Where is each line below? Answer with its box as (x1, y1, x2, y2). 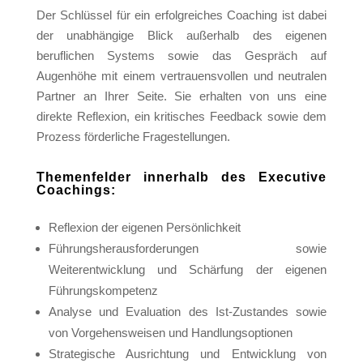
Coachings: (36, 183, 116, 197)
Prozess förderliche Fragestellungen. (36, 130, 230, 143)
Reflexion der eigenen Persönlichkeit (48, 220, 241, 234)
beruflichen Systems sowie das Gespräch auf (36, 49, 327, 62)
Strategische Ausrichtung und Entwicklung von (48, 347, 327, 361)
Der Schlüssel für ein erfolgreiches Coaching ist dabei (36, 8, 327, 22)
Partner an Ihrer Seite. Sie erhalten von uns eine (36, 89, 327, 103)
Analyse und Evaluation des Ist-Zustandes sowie (48, 305, 327, 318)
